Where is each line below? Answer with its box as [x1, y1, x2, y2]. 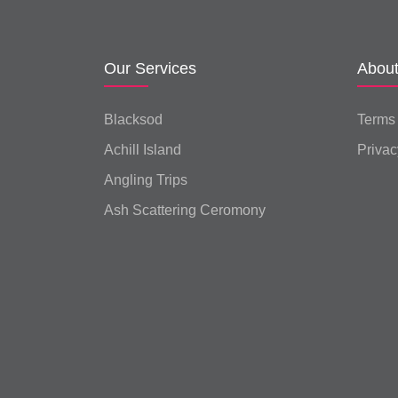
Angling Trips [104, 172, 187, 188]
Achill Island [104, 142, 181, 158]
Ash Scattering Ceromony [104, 203, 266, 219]
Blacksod [104, 112, 163, 128]
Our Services [104, 60, 196, 78]
